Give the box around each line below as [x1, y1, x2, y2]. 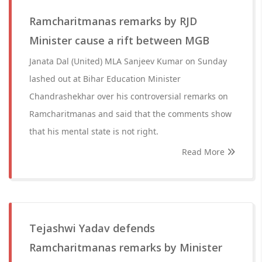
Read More [182, 146, 227, 157]
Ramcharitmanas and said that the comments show [29, 108, 232, 119]
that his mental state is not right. [29, 126, 158, 137]
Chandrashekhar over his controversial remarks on [29, 91, 228, 102]
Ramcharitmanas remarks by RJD [29, 14, 197, 28]
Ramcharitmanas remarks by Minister [29, 240, 222, 254]
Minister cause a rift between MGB [29, 33, 209, 47]
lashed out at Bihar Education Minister [29, 73, 181, 84]
